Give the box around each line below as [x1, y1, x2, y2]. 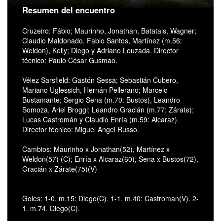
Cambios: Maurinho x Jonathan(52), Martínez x [22, 144, 170, 154]
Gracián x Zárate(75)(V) [22, 163, 97, 174]
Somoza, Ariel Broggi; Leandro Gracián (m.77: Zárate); [22, 104, 194, 114]
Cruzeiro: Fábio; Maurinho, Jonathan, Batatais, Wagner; [22, 25, 196, 36]
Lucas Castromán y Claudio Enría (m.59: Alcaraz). [22, 114, 179, 124]
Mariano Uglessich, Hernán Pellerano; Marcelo [22, 84, 168, 95]
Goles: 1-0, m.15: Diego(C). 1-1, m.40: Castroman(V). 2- [22, 193, 199, 203]
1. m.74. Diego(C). [22, 203, 80, 213]
